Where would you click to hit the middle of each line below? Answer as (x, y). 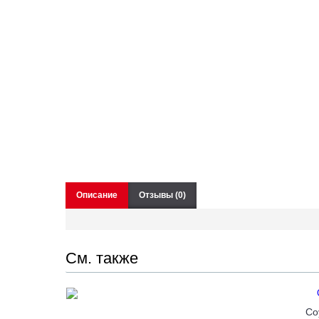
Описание (97, 195)
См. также (102, 258)
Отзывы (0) (162, 195)
